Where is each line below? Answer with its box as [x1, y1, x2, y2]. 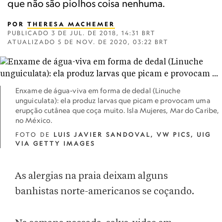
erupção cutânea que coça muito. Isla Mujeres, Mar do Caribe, [15, 106, 220, 114]
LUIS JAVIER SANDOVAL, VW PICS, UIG [54, 131, 211, 138]
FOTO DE [15, 131, 54, 138]
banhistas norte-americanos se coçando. [15, 186, 194, 197]
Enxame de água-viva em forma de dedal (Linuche [15, 86, 180, 95]
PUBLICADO [7, 29, 52, 37]
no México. [15, 116, 53, 124]
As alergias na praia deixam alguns [15, 171, 168, 181]
